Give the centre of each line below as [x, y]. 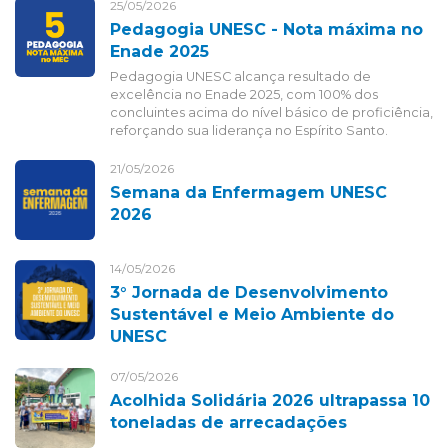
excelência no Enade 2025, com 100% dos [244, 95]
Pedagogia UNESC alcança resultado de [240, 77]
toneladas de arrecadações [228, 423]
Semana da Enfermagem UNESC [248, 193]
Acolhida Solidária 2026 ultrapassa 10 [270, 401]
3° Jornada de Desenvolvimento [249, 293]
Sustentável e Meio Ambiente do [252, 315]
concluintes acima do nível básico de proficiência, [271, 113]
